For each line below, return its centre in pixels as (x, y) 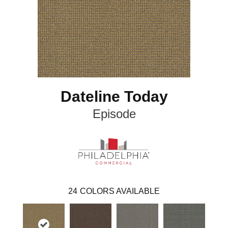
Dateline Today (114, 97)
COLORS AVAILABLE (120, 191)
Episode (114, 114)
